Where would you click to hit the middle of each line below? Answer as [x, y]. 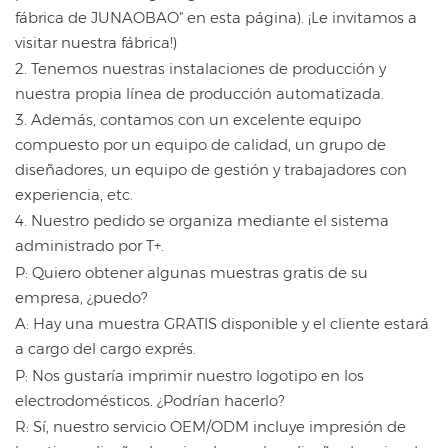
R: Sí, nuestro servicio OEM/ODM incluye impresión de [210, 426]
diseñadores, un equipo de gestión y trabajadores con [211, 169]
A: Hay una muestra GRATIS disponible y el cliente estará [222, 323]
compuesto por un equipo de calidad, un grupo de [200, 144]
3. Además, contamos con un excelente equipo [188, 119]
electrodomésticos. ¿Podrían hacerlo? [149, 400]
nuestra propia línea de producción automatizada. [199, 93]
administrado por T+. [89, 245]
